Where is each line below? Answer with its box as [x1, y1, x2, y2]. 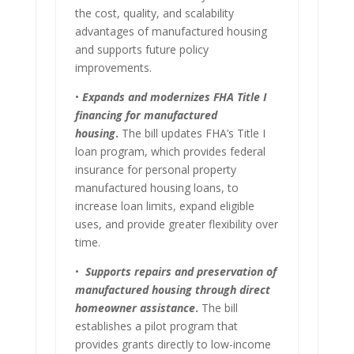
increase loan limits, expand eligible [74, 198, 254, 213]
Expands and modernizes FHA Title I [81, 88, 266, 104]
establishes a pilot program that [74, 318, 238, 333]
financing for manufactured [74, 107, 217, 122]
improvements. [74, 59, 152, 75]
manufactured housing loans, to [74, 179, 239, 195]
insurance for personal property [74, 161, 236, 177]
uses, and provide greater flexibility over [74, 216, 278, 232]
